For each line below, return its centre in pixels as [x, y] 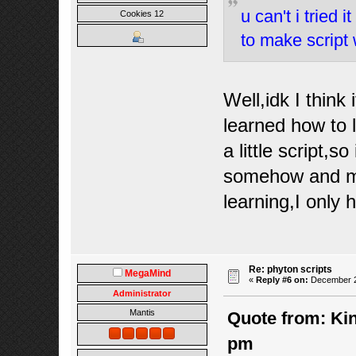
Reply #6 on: [282, 280]
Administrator [142, 294]
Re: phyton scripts [290, 270]
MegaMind [148, 274]
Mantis [142, 313]
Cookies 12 [142, 14]
